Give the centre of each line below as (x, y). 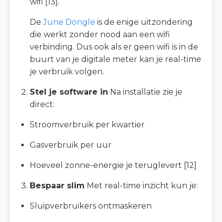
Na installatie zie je (145, 92)
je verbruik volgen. (67, 72)
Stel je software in (69, 92)
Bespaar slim (57, 186)
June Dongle (69, 22)
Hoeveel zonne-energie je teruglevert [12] (113, 166)
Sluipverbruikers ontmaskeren (91, 206)
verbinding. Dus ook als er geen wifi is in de (114, 47)
